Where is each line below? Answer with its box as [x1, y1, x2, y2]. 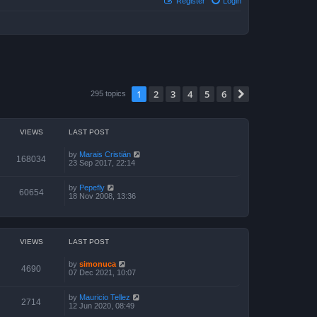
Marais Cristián [79, 150, 131, 158]
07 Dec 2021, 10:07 [69, 268, 136, 277]
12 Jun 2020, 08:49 [69, 301, 134, 310]
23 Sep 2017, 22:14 [69, 158, 135, 167]
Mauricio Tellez [79, 293, 130, 301]
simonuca [79, 260, 116, 268]
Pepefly [79, 183, 105, 192]
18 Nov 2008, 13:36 [69, 192, 136, 200]
